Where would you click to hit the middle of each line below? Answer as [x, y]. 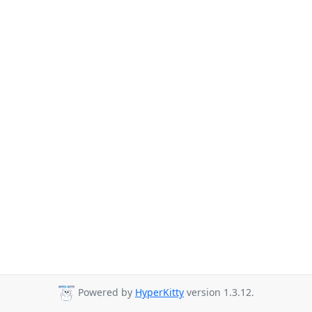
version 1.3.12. [219, 292]
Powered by [105, 292]
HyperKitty [159, 292]
